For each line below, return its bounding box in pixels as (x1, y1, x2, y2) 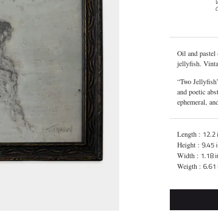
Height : (177, 140, 201, 150)
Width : (177, 151, 200, 161)
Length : (177, 129, 202, 139)
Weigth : (177, 162, 203, 171)
